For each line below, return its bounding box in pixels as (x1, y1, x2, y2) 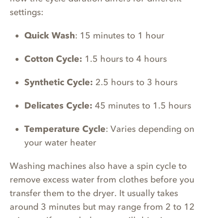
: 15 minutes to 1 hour (75, 30, 164, 41)
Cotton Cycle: (24, 54, 82, 65)
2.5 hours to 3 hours (93, 77, 180, 88)
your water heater (24, 137, 96, 148)
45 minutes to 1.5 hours (92, 100, 194, 111)
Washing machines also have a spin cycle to (10, 161, 187, 172)
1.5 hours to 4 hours (82, 54, 169, 65)
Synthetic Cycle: (24, 77, 93, 88)
